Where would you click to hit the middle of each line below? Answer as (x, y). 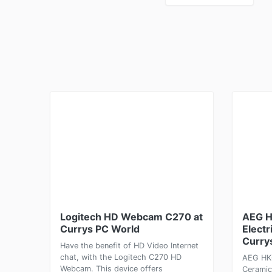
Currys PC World (100, 229)
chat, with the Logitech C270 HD (121, 257)
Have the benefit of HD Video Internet (129, 246)
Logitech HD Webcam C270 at (131, 217)
